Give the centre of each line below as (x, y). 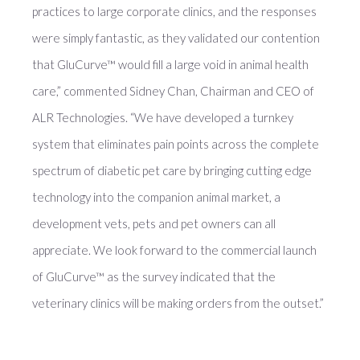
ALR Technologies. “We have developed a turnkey (163, 117)
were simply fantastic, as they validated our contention (176, 38)
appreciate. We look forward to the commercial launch (174, 250)
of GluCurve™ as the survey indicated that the (154, 276)
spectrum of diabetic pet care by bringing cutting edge (172, 170)
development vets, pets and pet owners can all (154, 223)
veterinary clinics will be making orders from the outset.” (178, 303)
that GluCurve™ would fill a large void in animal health (170, 64)
